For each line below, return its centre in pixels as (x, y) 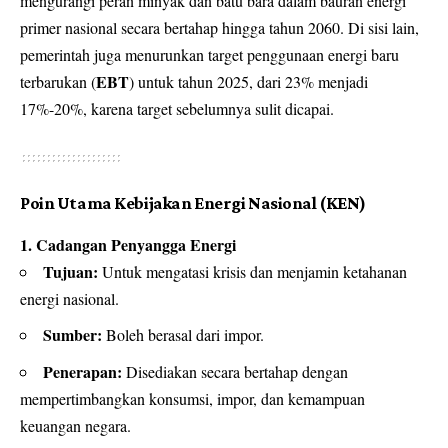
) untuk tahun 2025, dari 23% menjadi (248, 81)
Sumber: (72, 335)
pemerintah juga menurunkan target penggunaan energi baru (209, 54)
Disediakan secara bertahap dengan (235, 371)
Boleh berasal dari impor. (183, 335)
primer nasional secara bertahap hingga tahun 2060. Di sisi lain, (219, 27)
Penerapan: (82, 371)
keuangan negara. (75, 425)
